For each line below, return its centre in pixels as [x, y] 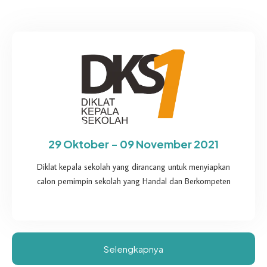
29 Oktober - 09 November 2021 [133, 144]
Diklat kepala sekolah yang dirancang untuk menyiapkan [133, 167]
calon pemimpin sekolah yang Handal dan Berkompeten [133, 181]
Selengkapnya [133, 249]
